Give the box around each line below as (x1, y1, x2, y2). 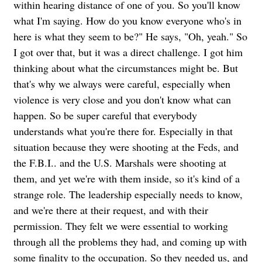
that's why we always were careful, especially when (13, 76, 230, 91)
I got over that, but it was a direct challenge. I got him (13, 44, 243, 59)
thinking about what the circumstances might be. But (13, 60, 238, 75)
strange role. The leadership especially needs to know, (13, 187, 243, 201)
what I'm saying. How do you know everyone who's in (13, 13, 242, 27)
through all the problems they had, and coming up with (13, 234, 247, 249)
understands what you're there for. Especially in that (13, 123, 233, 138)
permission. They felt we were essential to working (13, 218, 228, 233)
